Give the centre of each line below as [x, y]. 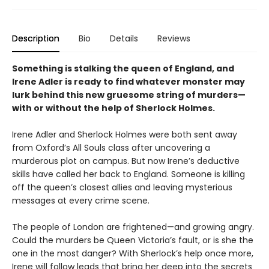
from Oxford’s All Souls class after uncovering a [111, 148]
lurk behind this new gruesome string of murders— [129, 95]
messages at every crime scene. [81, 201]
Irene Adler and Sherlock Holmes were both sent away [125, 134]
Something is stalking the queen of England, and [123, 68]
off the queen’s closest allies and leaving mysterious [122, 187]
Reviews [174, 38]
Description [36, 38]
